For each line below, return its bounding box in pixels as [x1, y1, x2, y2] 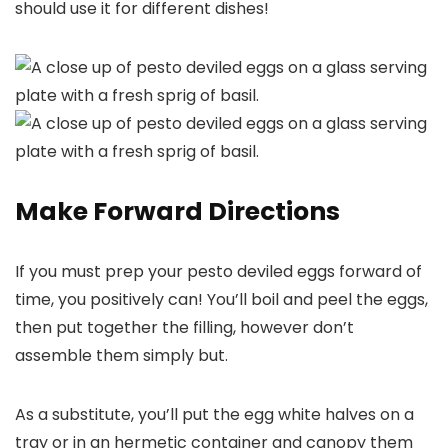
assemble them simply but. [15, 343, 228, 367]
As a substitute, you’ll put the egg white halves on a [15, 402, 414, 426]
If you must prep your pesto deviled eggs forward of [15, 259, 422, 283]
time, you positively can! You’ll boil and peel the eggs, [15, 287, 428, 311]
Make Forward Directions [15, 193, 340, 229]
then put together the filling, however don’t [15, 315, 354, 339]
